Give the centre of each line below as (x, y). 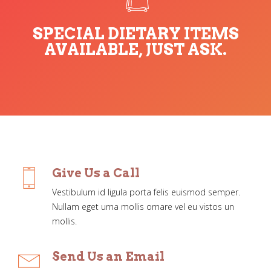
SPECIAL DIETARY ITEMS (135, 34)
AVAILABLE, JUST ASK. (135, 50)
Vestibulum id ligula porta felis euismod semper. (146, 192)
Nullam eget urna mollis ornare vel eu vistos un (143, 207)
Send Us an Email (108, 257)
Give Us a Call (96, 173)
